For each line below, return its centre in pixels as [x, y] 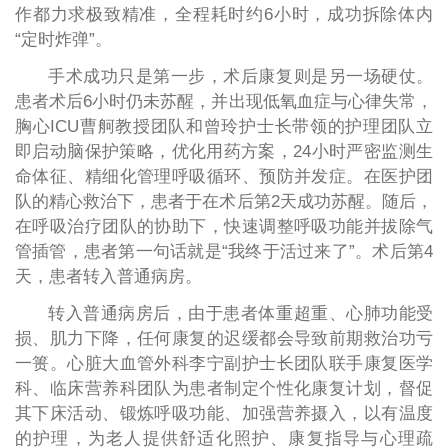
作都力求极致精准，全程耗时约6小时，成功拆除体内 [224, 14]
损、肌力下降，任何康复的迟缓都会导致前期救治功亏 [224, 338]
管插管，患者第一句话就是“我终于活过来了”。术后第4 [224, 251]
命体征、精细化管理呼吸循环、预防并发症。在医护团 [224, 176]
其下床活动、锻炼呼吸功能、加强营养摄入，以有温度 [224, 413]
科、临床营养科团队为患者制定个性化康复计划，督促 [224, 388]
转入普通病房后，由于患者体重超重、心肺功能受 [241, 313]
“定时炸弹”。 [63, 39]
